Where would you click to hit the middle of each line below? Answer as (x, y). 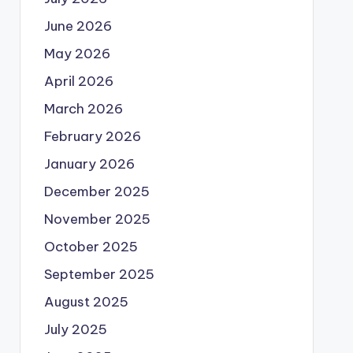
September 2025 (99, 275)
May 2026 (77, 54)
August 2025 (86, 302)
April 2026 (78, 82)
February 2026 (92, 137)
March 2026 (83, 109)
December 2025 (97, 192)
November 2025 (97, 219)
